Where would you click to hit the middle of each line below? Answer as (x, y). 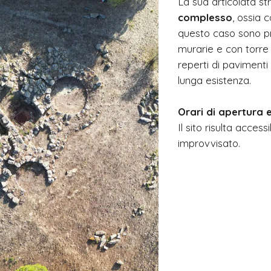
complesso (205, 17)
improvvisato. (209, 143)
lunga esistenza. (214, 80)
